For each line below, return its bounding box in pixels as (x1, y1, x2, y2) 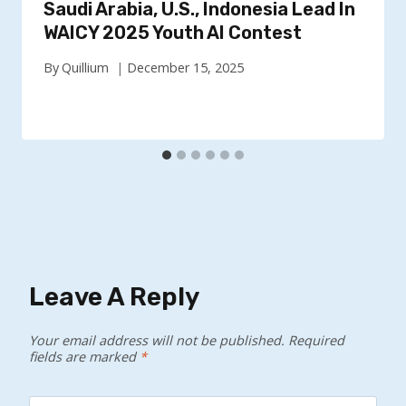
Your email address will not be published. (29, 332, 285, 350)
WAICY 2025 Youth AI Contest (43, 22, 302, 44)
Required (288, 332, 344, 350)
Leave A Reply (29, 282, 199, 313)
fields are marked (29, 348, 140, 366)
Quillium (62, 59, 110, 77)
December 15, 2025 (127, 59, 245, 77)
